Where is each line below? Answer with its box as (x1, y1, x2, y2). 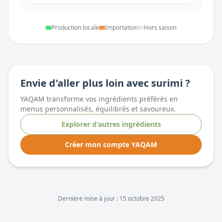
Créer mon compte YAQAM (65, 140, 157, 149)
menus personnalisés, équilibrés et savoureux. (20, 104, 176, 113)
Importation (105, 23, 138, 32)
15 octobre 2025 (119, 194, 165, 203)
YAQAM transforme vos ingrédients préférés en (20, 94, 178, 104)
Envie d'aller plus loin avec (20, 76, 151, 90)
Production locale (52, 23, 99, 32)
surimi (151, 76, 183, 90)
